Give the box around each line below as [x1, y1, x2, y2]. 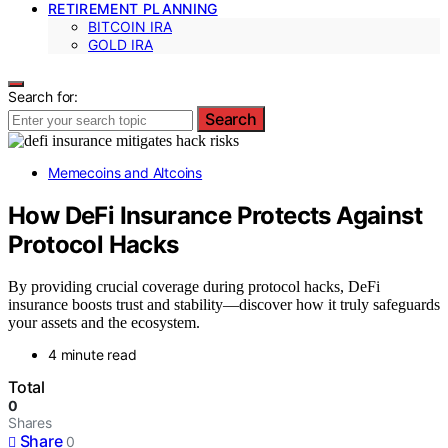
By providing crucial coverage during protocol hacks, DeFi [8, 278, 380, 296]
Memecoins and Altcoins [48, 163, 203, 181]
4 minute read [48, 346, 137, 364]
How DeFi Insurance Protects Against [8, 200, 422, 230]
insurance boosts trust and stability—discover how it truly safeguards [8, 296, 440, 314]
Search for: [8, 87, 79, 105]
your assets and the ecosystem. [8, 314, 200, 332]
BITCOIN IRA [88, 17, 172, 35]
